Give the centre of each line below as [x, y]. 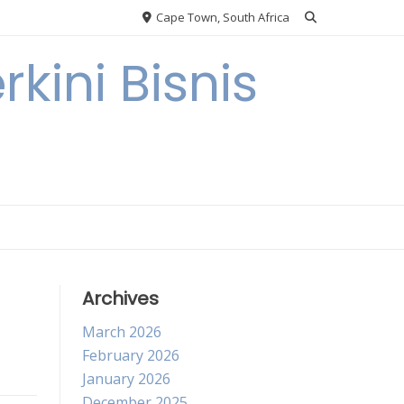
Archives [120, 298]
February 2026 [131, 355]
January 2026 [126, 379]
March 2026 [122, 332]
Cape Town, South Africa [221, 17]
